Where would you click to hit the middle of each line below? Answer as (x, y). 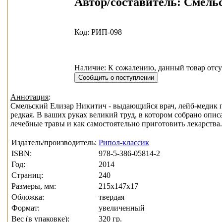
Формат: (26, 208)
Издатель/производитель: (54, 143)
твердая (111, 197)
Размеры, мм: (34, 186)
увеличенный (122, 208)
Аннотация (29, 97)
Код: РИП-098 (98, 32)
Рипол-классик (124, 143)
